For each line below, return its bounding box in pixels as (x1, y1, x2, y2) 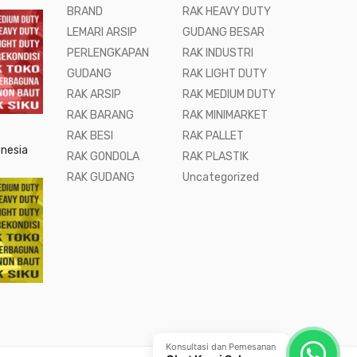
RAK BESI (66, 129, 113, 143)
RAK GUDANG (66, 171, 135, 184)
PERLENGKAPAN (66, 46, 149, 60)
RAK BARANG (66, 108, 134, 122)
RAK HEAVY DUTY (182, 5, 272, 18)
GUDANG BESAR (182, 25, 265, 39)
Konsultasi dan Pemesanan (166, 341, 276, 352)
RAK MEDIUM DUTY (182, 88, 277, 101)
